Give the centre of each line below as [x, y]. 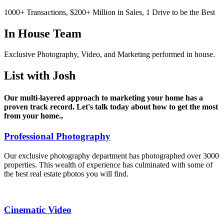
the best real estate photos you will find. [66, 173]
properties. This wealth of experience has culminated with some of [108, 164]
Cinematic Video [38, 210]
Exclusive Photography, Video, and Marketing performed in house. [109, 54]
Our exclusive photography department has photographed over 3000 [111, 155]
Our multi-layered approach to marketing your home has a [103, 97]
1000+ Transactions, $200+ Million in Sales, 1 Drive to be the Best [109, 12]
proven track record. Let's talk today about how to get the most [111, 106]
